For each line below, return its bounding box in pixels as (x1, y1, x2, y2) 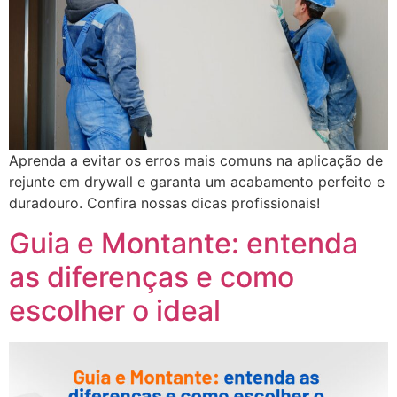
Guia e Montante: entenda (9, 225, 358, 261)
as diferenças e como (9, 259, 294, 294)
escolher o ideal (9, 292, 221, 328)
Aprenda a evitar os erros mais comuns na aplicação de (9, 152, 383, 170)
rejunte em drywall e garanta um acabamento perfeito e (9, 173, 385, 191)
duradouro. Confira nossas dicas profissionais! (9, 194, 320, 213)
